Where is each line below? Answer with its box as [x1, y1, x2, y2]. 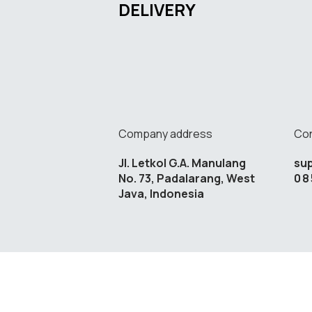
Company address [118, 126, 213, 142]
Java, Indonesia [118, 186, 205, 202]
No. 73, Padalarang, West [118, 171, 256, 187]
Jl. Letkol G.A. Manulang [118, 155, 247, 171]
